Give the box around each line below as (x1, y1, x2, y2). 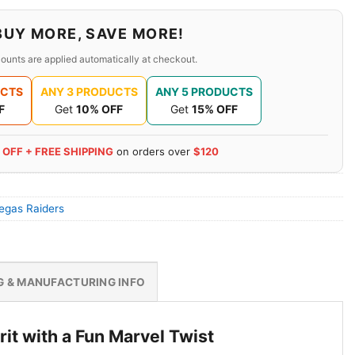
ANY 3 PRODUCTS (40, 84, 138, 98)
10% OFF (76, 101, 123, 116)
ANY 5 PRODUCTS (155, 84, 253, 98)
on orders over (113, 144, 193, 158)
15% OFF (191, 101, 238, 116)
